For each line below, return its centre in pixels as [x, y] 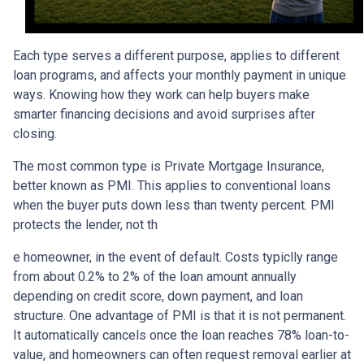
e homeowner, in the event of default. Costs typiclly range [175, 258]
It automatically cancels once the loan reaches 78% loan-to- [181, 336]
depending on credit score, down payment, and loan [158, 297]
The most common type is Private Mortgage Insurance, [169, 167]
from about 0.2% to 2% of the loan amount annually [155, 277]
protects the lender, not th [85, 225]
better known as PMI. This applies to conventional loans [172, 186]
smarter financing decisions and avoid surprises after [164, 115]
